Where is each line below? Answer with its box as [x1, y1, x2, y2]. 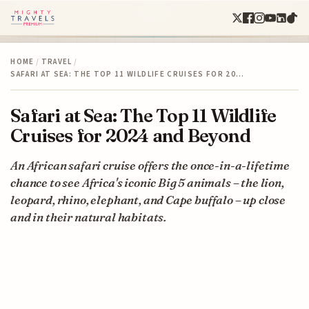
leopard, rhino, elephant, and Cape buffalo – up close [10, 192, 286, 207]
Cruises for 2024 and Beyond [10, 123, 250, 147]
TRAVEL [41, 56, 72, 67]
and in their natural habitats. [10, 209, 167, 224]
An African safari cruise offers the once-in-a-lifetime [10, 157, 290, 172]
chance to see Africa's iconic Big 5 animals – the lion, [10, 175, 284, 190]
